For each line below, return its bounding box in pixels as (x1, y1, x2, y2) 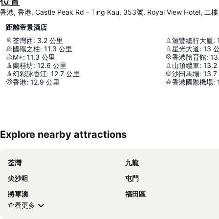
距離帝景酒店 (6, 22, 47, 31)
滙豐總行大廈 (172, 36, 213, 44)
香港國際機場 (172, 77, 213, 86)
